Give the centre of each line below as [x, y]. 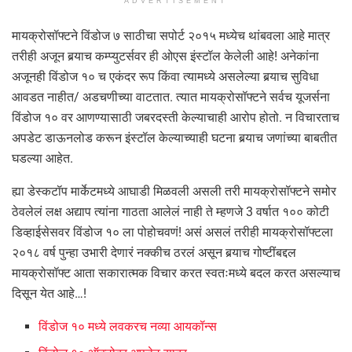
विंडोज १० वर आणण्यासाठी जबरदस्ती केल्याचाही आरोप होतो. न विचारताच [176, 117]
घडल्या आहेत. [42, 158]
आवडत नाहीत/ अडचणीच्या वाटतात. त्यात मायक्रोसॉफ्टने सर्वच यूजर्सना [171, 97]
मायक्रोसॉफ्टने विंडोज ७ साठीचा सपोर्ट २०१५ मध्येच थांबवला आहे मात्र [171, 35]
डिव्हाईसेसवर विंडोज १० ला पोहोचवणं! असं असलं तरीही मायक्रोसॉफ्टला [172, 232]
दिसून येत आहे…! [49, 293]
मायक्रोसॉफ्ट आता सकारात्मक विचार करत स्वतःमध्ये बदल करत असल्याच [176, 273]
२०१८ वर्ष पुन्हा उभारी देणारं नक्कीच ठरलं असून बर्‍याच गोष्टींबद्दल [154, 252]
